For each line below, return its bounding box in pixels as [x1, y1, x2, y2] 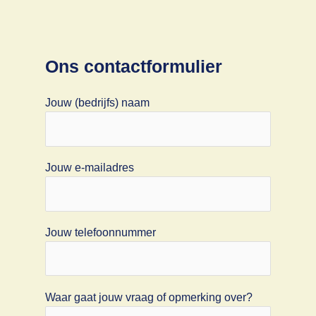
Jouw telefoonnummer [44, 226, 156, 239]
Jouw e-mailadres [44, 162, 134, 174]
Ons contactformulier [44, 56, 222, 76]
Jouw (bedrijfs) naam [44, 97, 150, 109]
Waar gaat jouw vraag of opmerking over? [44, 291, 253, 303]
